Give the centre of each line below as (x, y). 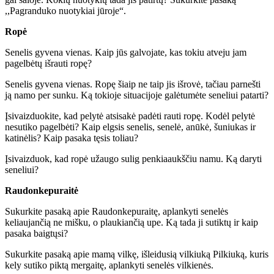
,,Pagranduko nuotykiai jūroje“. (65, 10)
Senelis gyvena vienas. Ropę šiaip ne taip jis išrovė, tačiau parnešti (133, 84)
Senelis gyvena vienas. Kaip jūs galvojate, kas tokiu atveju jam (126, 52)
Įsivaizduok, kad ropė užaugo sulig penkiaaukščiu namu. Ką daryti (133, 158)
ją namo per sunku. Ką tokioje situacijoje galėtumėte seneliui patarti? (137, 95)
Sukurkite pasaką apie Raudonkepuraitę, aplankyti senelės (117, 211)
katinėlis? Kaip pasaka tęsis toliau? (72, 138)
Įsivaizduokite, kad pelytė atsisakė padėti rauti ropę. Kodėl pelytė (130, 116)
